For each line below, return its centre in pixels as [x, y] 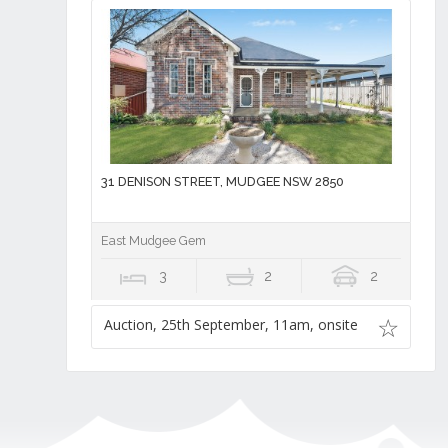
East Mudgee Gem [153, 240]
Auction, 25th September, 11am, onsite [230, 325]
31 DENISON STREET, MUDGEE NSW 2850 [222, 181]
